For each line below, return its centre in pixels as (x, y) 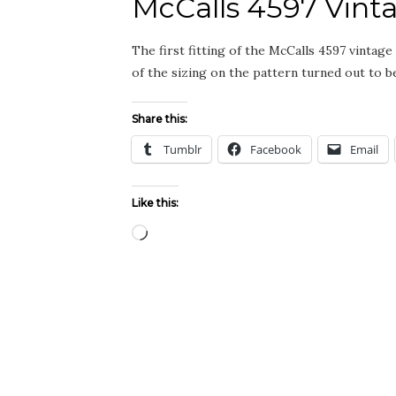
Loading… (175, 230)
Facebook (276, 149)
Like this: (155, 203)
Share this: (160, 119)
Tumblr (183, 149)
